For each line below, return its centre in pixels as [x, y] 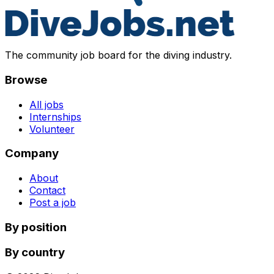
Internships [55, 117]
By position [36, 227]
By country [35, 253]
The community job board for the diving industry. [118, 55]
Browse [26, 80]
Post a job [53, 202]
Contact [47, 190]
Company [32, 154]
